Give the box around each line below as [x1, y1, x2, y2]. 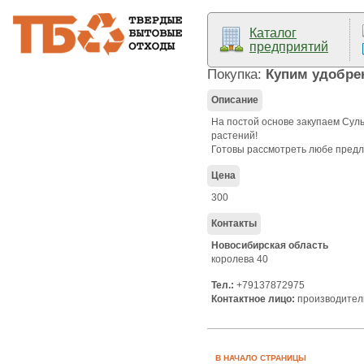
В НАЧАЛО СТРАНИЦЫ [215, 353, 306, 362]
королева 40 [211, 253, 268, 265]
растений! [211, 130, 258, 141]
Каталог [249, 26, 297, 40]
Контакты [211, 218, 257, 229]
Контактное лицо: [211, 293, 295, 305]
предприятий [249, 40, 328, 54]
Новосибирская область [211, 240, 328, 251]
